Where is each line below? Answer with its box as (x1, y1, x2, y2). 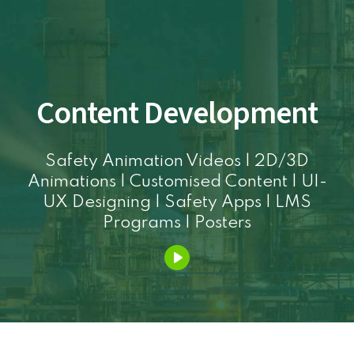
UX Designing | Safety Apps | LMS (43, 194, 311, 212)
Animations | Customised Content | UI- (27, 173, 327, 191)
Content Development (36, 91, 318, 136)
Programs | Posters (103, 214, 251, 232)
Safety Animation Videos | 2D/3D (45, 153, 309, 171)
